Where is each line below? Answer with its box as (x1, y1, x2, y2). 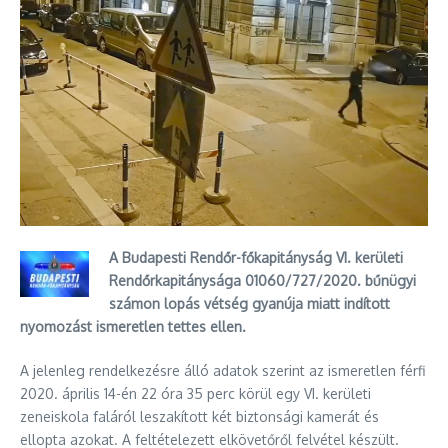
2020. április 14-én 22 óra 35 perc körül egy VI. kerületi (20, 385, 371, 403)
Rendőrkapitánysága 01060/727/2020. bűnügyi (109, 272, 416, 290)
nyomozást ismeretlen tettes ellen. (20, 318, 246, 336)
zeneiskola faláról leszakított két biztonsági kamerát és (20, 408, 379, 426)
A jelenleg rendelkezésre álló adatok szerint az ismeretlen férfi (20, 362, 425, 380)
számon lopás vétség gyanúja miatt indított (109, 295, 390, 313)
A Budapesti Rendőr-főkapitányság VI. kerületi (109, 249, 403, 267)
